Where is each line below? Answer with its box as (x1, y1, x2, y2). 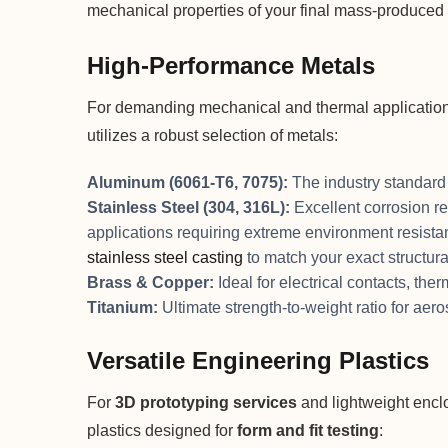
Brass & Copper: (87, 273, 214, 291)
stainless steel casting (87, 248, 243, 266)
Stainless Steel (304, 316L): (87, 198, 290, 216)
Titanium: (87, 298, 158, 316)
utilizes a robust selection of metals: (87, 127, 338, 145)
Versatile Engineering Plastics (87, 346, 429, 374)
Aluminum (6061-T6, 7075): (87, 173, 288, 191)
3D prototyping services (115, 393, 297, 411)
